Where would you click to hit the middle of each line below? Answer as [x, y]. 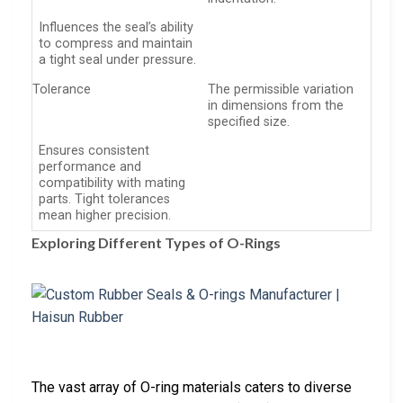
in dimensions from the [276, 105]
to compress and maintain [116, 44]
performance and [90, 167]
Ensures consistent [94, 151]
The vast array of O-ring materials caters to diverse [192, 388]
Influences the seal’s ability [116, 28]
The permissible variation [281, 89]
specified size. [249, 121]
